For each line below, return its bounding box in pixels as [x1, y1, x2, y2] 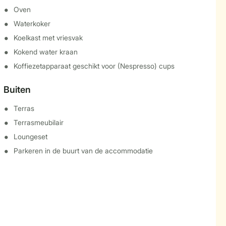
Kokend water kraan [13, 47, 78, 56]
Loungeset [13, 132, 47, 141]
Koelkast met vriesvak [13, 33, 83, 42]
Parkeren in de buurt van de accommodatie [13, 146, 153, 155]
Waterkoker [13, 19, 50, 28]
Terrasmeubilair [13, 118, 64, 127]
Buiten [3, 84, 31, 95]
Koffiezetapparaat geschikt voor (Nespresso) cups [13, 62, 175, 70]
